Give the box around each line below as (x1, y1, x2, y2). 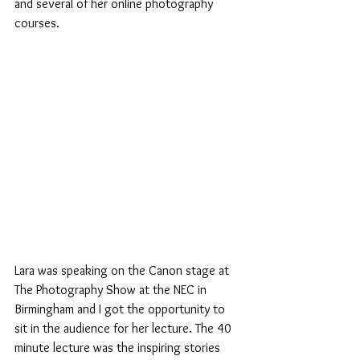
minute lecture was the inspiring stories (14, 339, 223, 355)
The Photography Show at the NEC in (14, 281, 210, 297)
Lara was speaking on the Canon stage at (14, 262, 232, 278)
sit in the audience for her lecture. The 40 (14, 320, 235, 336)
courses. (14, 14, 59, 31)
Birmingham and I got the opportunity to (14, 301, 228, 317)
